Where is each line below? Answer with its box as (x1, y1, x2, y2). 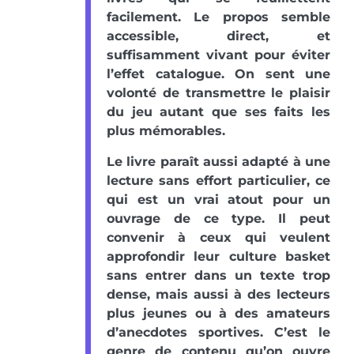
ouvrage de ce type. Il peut (107, 210, 330, 226)
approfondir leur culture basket (107, 248, 330, 264)
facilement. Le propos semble (107, 9, 330, 24)
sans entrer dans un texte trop (107, 267, 330, 283)
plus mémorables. (107, 122, 225, 138)
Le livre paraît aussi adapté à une (107, 153, 330, 169)
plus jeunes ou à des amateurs (107, 305, 330, 321)
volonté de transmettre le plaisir (107, 85, 330, 100)
